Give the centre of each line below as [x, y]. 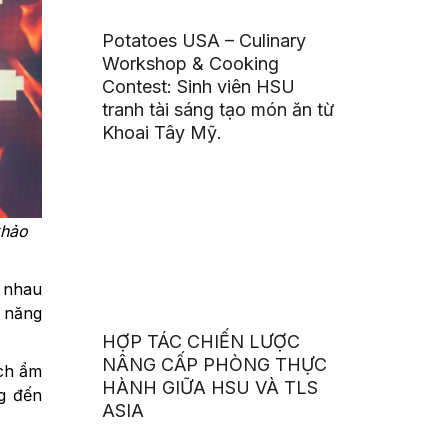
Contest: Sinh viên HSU [199, 87]
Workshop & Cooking [191, 64]
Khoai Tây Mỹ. [162, 133]
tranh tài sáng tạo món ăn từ [218, 110]
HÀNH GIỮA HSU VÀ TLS [210, 387]
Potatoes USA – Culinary [204, 41]
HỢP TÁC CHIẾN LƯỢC [201, 341]
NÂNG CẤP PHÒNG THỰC [215, 364]
